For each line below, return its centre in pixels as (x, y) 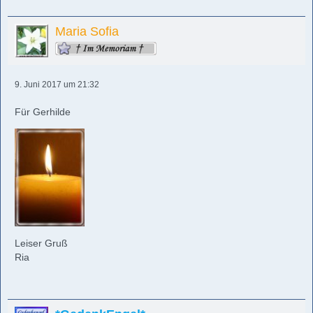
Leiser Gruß (41, 243)
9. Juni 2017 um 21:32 (57, 84)
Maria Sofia (87, 31)
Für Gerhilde (43, 111)
